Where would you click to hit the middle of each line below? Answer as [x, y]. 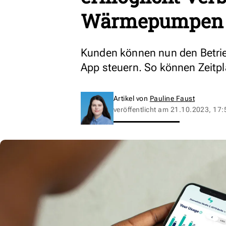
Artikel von [132, 98]
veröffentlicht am [142, 109]
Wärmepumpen [152, 21]
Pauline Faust [172, 98]
